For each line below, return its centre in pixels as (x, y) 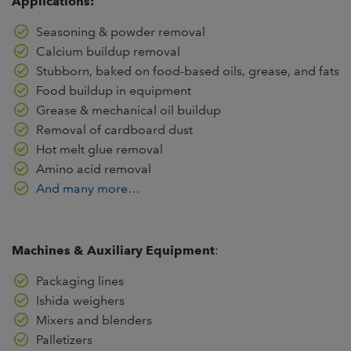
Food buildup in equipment (113, 91)
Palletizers (64, 340)
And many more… (88, 189)
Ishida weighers (80, 301)
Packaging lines (80, 281)
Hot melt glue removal (99, 150)
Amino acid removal (93, 169)
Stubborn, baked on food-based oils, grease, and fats (187, 71)
